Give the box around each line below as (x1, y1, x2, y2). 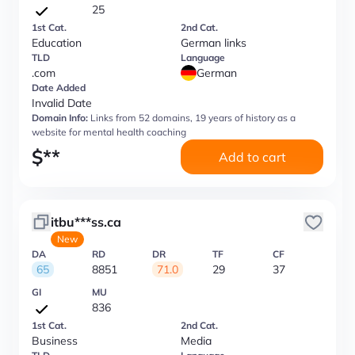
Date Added (32, 82, 86, 94)
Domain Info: (32, 112, 88, 124)
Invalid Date (32, 96, 92, 110)
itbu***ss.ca (51, 214, 121, 230)
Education (32, 36, 82, 50)
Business (32, 334, 78, 348)
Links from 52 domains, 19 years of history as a (90, 112, 296, 124)
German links (181, 36, 246, 50)
